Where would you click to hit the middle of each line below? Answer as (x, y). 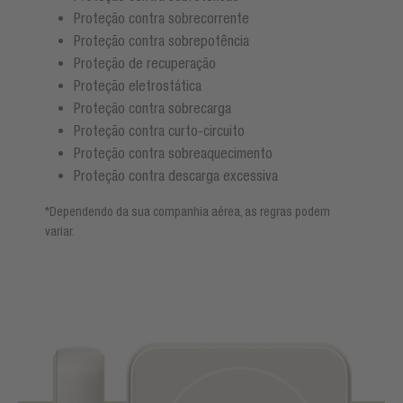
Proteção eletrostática (138, 85)
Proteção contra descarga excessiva (176, 175)
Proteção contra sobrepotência (161, 40)
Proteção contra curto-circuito (159, 130)
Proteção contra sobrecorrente (161, 18)
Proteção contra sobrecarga (152, 107)
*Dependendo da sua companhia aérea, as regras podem (188, 211)
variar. (60, 231)
